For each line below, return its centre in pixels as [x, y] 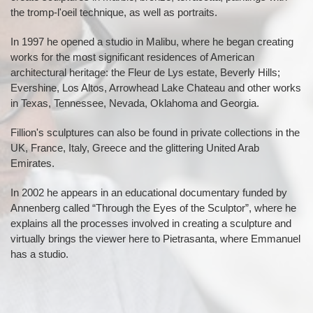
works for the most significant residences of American [132, 57]
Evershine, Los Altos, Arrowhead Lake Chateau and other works [156, 88]
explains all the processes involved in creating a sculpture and [151, 223]
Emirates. [32, 163]
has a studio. [39, 254]
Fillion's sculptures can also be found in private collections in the [155, 132]
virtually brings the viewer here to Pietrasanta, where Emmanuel [155, 239]
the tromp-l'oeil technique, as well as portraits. [114, 12]
